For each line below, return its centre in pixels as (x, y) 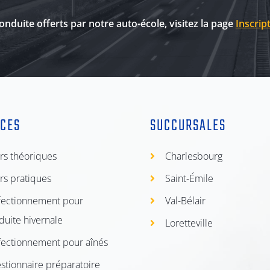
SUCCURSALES (188, 126)
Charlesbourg (194, 156)
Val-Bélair (185, 200)
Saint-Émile (189, 178)
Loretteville (189, 223)
